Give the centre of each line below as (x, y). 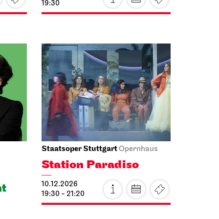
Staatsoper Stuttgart (79, 131)
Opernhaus (138, 131)
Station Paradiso (90, 147)
